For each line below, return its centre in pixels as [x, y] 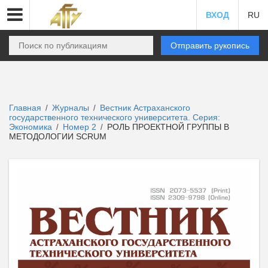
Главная [25, 108]
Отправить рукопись [210, 45]
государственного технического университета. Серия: [115, 117]
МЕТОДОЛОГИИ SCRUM [58, 136]
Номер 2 [81, 127]
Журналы [71, 108]
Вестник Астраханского [145, 108]
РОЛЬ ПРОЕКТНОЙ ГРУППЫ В [167, 127]
